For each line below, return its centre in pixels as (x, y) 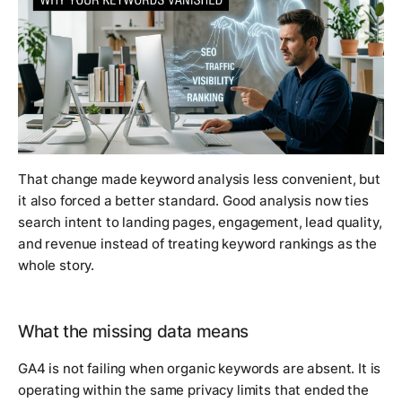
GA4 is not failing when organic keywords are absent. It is (200, 369)
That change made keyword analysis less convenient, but (199, 179)
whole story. (57, 266)
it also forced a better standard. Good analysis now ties (193, 201)
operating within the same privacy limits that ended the (193, 390)
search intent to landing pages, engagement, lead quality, (200, 223)
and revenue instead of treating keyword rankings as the (197, 244)
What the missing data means (133, 332)
